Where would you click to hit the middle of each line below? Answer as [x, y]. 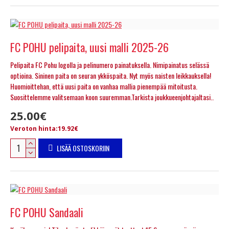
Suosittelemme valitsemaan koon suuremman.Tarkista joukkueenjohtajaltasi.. [112, 97]
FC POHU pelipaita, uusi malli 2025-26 [89, 47]
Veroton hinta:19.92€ [44, 128]
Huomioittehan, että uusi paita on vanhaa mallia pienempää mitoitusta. [104, 86]
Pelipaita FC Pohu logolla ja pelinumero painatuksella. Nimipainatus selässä [110, 64]
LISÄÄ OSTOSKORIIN [83, 148]
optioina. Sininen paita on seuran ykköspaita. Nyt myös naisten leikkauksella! [111, 75]
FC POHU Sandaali [47, 212]
